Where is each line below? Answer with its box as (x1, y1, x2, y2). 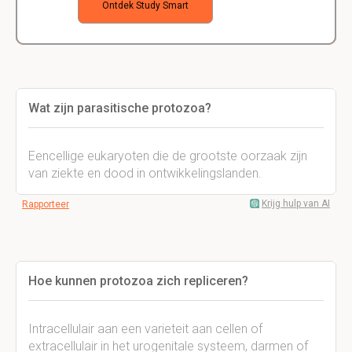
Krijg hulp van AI (262, 198, 330, 209)
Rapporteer (22, 199, 69, 210)
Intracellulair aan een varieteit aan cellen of (28, 321, 262, 336)
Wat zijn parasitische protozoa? (28, 101, 211, 115)
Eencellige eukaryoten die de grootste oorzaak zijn (28, 148, 307, 163)
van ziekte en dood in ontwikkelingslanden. (28, 166, 262, 181)
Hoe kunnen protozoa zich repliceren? (28, 273, 248, 288)
